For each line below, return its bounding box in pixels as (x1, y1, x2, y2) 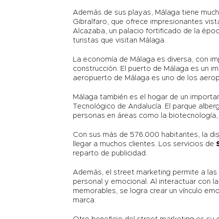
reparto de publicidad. (73, 150, 148, 157)
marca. (73, 197, 96, 204)
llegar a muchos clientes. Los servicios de (73, 140, 217, 148)
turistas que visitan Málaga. (73, 37, 166, 44)
